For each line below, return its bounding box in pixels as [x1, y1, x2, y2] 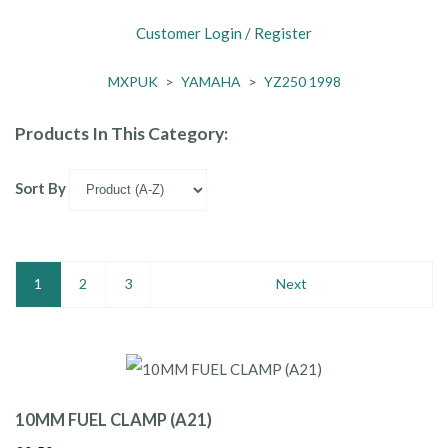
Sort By [15, 179, 66, 198]
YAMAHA [180, 73, 241, 91]
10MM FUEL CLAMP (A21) [15, 409, 212, 430]
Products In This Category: [15, 123, 228, 145]
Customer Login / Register [136, 24, 312, 43]
